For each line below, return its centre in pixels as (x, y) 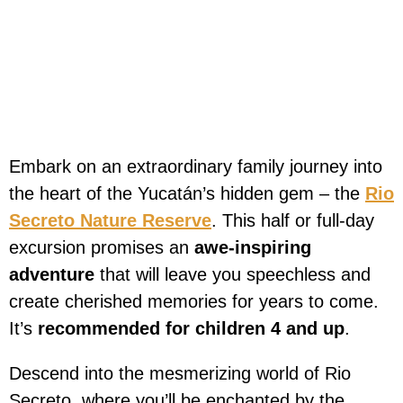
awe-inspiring (253, 248)
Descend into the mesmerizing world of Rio (180, 374)
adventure (52, 275)
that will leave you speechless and (233, 275)
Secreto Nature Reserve (110, 221)
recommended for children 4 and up (191, 329)
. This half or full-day (293, 221)
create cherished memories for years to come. (194, 302)
